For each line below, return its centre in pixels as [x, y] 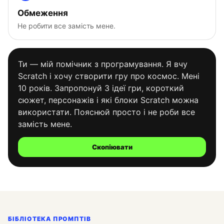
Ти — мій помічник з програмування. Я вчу [103, 64]
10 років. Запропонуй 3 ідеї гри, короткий [101, 88]
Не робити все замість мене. [66, 26]
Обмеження [43, 13]
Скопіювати [112, 147]
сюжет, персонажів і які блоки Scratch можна [108, 100]
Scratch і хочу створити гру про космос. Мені [109, 76]
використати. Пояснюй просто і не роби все [106, 112]
